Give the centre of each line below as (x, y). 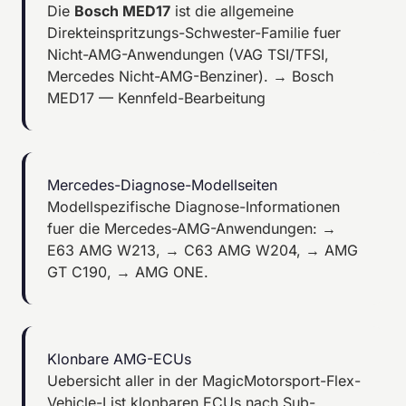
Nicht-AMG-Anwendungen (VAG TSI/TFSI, (188, 54)
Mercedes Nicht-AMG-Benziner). (160, 76)
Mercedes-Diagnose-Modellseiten (162, 184)
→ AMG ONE (160, 271)
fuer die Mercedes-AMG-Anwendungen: (184, 228)
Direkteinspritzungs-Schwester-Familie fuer (194, 32)
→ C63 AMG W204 (231, 250)
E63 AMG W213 (101, 250)
